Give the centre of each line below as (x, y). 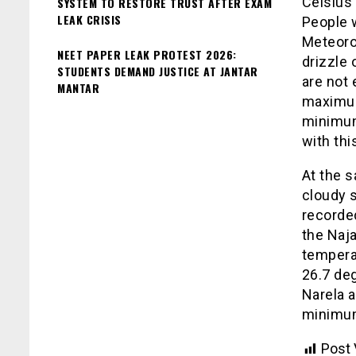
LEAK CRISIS (89, 19)
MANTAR (78, 87)
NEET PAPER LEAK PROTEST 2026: (147, 54)
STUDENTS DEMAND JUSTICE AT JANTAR (158, 71)
